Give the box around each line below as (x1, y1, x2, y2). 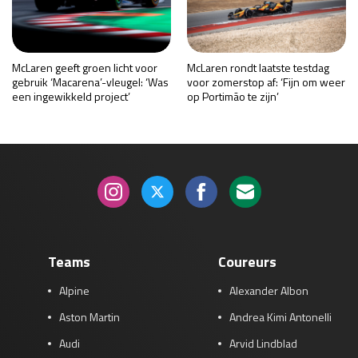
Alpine (59, 281, 89, 299)
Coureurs (218, 250, 276, 272)
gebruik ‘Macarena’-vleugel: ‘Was (12, 73, 169, 90)
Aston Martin (59, 308, 120, 325)
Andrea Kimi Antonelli (229, 308, 332, 325)
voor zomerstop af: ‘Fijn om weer (187, 73, 345, 90)
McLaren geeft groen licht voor (12, 58, 157, 76)
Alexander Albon (229, 281, 308, 299)
